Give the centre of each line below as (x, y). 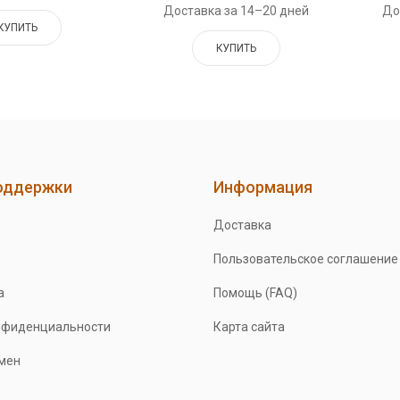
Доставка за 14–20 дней (237, 11)
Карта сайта (249, 327)
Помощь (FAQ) (255, 293)
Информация (262, 187)
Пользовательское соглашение (305, 259)
